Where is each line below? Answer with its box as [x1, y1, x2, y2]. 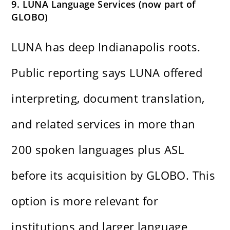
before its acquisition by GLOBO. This [11, 167, 216, 183]
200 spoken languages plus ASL [11, 142, 184, 158]
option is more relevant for [11, 193, 159, 209]
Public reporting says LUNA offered [11, 65, 203, 81]
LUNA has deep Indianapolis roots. [11, 39, 201, 55]
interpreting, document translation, [11, 90, 205, 106]
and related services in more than [11, 116, 196, 132]
